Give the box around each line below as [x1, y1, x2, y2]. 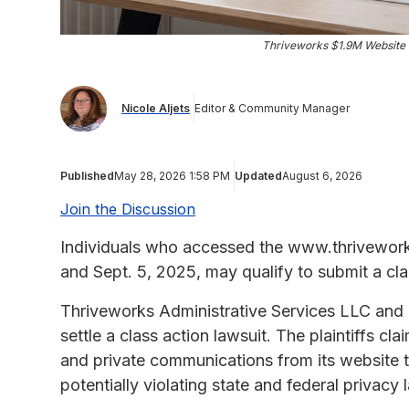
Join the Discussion [60, 199, 195, 218]
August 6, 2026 [282, 168, 362, 183]
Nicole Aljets [121, 101, 190, 116]
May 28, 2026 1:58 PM [114, 168, 230, 183]
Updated [235, 168, 282, 183]
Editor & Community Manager [194, 101, 350, 116]
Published [60, 168, 114, 183]
